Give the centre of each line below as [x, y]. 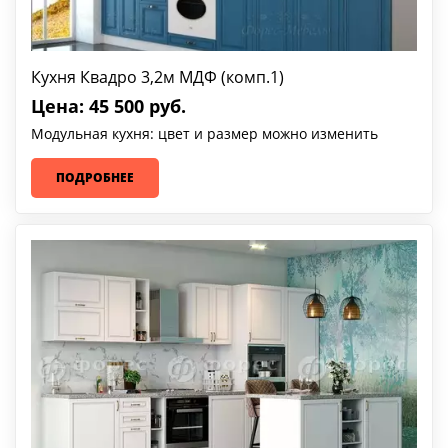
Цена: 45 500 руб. [108, 105]
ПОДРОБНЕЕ [95, 177]
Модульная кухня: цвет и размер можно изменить [204, 133]
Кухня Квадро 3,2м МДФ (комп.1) [157, 76]
